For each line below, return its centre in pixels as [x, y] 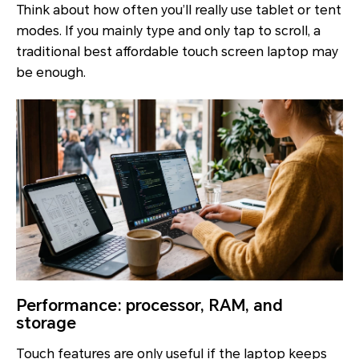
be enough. [51, 73]
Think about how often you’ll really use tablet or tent [179, 10]
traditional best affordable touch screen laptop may [177, 52]
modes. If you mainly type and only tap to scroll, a [168, 31]
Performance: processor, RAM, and [149, 306]
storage [46, 323]
